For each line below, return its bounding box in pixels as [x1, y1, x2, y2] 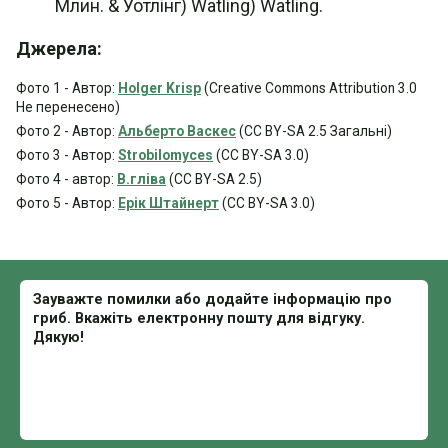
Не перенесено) [16, 99, 120, 115]
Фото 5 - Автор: [16, 195, 118, 211]
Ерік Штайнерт [118, 195, 219, 211]
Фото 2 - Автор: [16, 123, 118, 139]
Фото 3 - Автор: [16, 147, 118, 163]
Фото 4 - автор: [16, 171, 117, 187]
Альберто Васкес [118, 123, 236, 139]
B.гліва [117, 171, 166, 187]
